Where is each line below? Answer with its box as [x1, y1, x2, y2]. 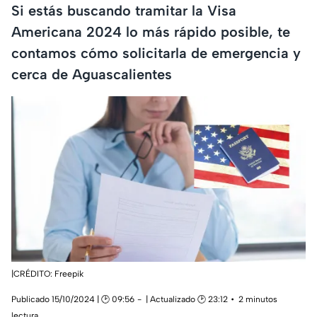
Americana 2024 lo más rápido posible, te [11, 23, 290, 40]
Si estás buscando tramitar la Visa [11, 1, 236, 19]
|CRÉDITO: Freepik [11, 269, 83, 279]
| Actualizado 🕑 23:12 [146, 294, 228, 305]
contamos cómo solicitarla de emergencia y [11, 44, 301, 62]
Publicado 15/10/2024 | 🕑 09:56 [11, 294, 134, 305]
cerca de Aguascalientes [11, 65, 172, 83]
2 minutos [238, 294, 277, 305]
